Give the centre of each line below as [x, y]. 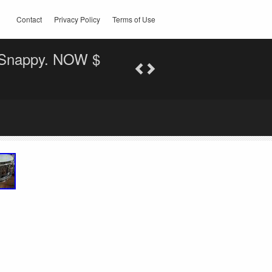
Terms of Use [134, 19]
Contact [29, 19]
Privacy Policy [77, 19]
